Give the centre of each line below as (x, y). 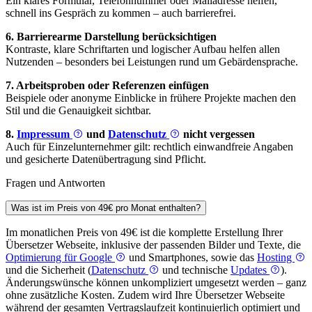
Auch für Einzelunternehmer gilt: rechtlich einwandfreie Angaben (149, 147)
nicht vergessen (218, 134)
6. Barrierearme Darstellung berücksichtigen (111, 37)
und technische (195, 270)
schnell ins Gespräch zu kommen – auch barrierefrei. (121, 13)
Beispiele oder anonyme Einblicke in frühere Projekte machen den (151, 98)
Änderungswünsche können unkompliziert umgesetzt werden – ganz (156, 283)
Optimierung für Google (60, 258)
